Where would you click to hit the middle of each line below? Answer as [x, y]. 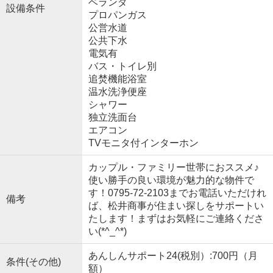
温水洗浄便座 [117, 92]
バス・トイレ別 [122, 66]
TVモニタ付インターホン [143, 143]
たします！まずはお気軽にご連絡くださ [176, 219]
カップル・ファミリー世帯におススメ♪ [173, 168]
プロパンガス [117, 15]
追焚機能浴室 [117, 79]
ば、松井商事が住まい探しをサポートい [176, 206]
